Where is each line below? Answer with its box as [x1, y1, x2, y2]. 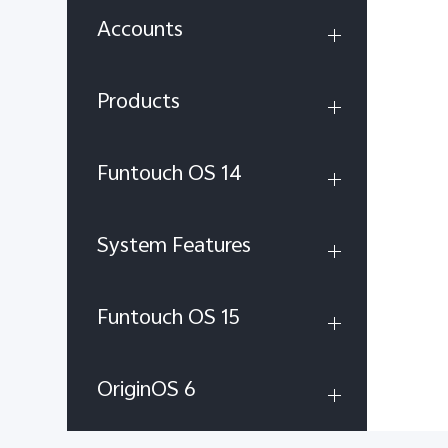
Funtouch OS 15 [97, 301, 240, 337]
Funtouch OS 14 [97, 157, 242, 193]
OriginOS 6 [97, 373, 196, 409]
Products [97, 85, 180, 121]
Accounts [97, 13, 183, 49]
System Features [97, 229, 251, 265]
